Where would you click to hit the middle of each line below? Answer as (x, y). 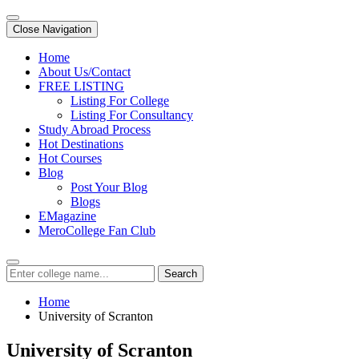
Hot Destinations (81, 144)
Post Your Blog (109, 187)
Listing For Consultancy (132, 115)
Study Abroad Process (95, 129)
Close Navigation (52, 29)
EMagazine (67, 216)
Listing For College (120, 101)
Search (181, 274)
